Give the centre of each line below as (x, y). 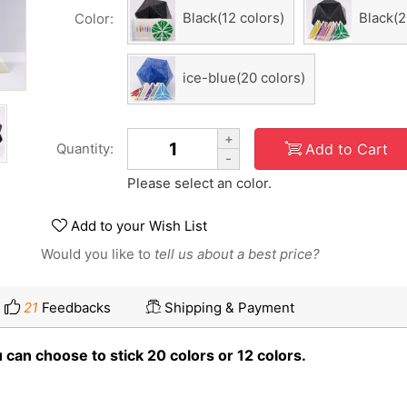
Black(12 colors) (233, 18)
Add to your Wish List (139, 226)
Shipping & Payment (229, 308)
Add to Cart (346, 149)
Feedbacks (74, 308)
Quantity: (85, 149)
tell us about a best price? (237, 254)
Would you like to (98, 254)
